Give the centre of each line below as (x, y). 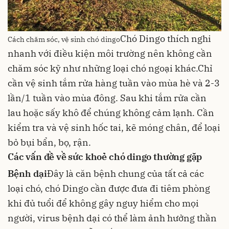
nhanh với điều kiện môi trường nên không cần (110, 53)
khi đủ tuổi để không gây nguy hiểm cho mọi (103, 203)
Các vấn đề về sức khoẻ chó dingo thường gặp (105, 157)
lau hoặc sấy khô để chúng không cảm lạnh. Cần (111, 113)
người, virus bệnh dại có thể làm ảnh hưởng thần (112, 218)
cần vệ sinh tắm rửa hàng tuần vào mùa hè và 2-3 (114, 83)
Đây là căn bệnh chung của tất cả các (125, 173)
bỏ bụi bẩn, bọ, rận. (49, 142)
